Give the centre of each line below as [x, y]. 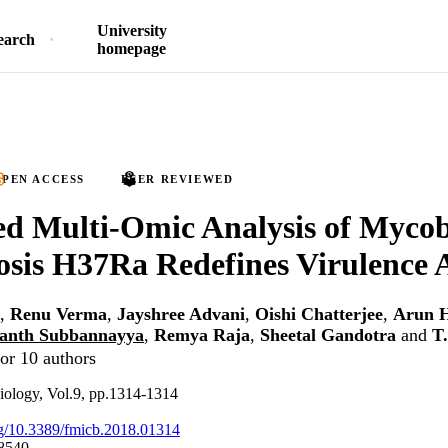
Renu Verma [58, 314]
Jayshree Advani [181, 314]
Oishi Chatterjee [319, 314]
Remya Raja [202, 335]
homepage [131, 48]
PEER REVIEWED [177, 179]
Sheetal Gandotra [328, 335]
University [131, 30]
